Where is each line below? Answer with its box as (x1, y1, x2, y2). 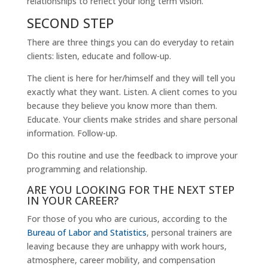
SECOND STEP (26, 14, 114, 32)
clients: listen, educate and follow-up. (26, 50, 171, 62)
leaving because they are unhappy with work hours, (26, 240, 227, 252)
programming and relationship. (26, 163, 147, 175)
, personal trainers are (146, 227, 232, 239)
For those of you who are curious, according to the (26, 213, 227, 225)
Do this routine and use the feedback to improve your (26, 150, 237, 162)
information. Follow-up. (26, 127, 117, 139)
